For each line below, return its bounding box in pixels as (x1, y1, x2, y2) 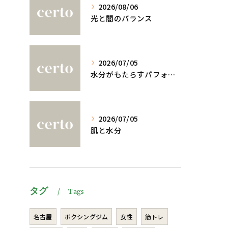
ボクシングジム (64, 212, 108, 221)
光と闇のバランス (91, 13, 153, 23)
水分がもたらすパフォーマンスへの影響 (168, 69, 175, 79)
